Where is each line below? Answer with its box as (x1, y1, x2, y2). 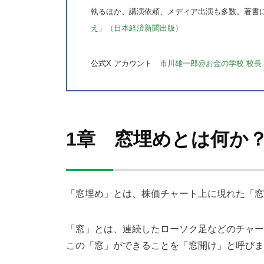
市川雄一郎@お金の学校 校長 (160, 59, 262, 68)
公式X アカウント (91, 59, 160, 68)
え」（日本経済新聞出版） (91, 24, 183, 33)
